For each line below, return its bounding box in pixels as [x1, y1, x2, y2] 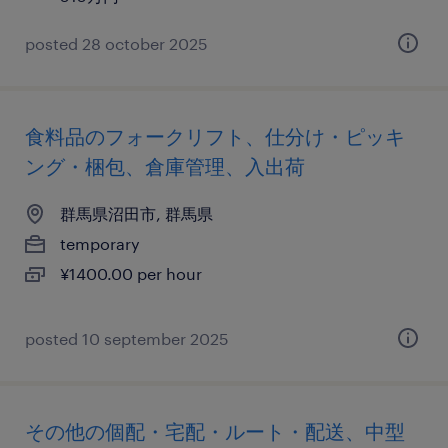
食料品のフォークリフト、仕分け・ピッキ [25, 124, 405, 148]
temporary [60, 234, 140, 253]
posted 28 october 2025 [25, 34, 208, 53]
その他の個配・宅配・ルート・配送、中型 [25, 419, 405, 443]
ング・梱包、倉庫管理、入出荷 [25, 154, 305, 178]
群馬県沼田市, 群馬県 [60, 204, 213, 223]
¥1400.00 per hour [60, 264, 202, 283]
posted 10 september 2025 [25, 329, 229, 348]
